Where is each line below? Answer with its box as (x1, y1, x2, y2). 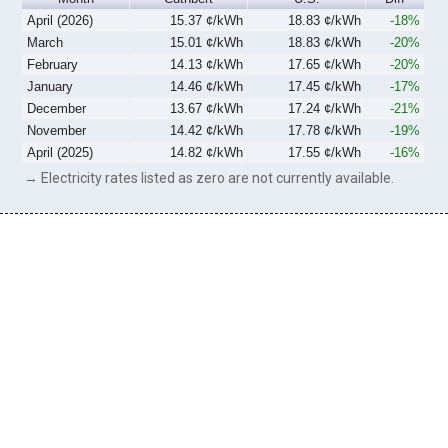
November (27, 122, 87, 138)
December (27, 100, 87, 116)
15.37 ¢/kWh (169, 12, 243, 28)
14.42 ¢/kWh (169, 122, 243, 138)
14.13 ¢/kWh (169, 56, 243, 72)
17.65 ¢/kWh (287, 56, 361, 72)
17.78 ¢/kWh (287, 122, 361, 138)
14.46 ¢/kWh (169, 78, 243, 94)
